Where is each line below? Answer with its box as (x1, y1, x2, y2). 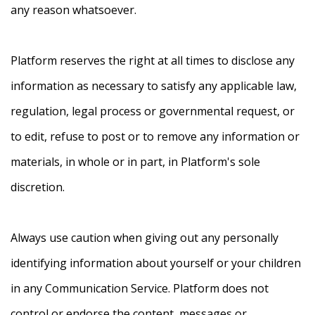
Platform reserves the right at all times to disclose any (11, 53, 295, 69)
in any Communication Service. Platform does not (11, 281, 269, 297)
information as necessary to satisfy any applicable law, (11, 78, 297, 94)
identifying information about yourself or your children (11, 255, 301, 271)
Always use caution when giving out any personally (11, 230, 278, 246)
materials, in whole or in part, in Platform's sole (11, 154, 260, 170)
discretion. (11, 179, 65, 195)
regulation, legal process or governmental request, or (11, 103, 295, 120)
